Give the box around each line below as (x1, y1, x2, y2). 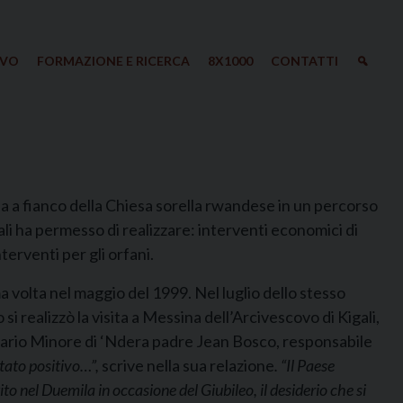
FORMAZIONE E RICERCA (36, 53, 190, 68)
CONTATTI (270, 53, 338, 68)
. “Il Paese (274, 355, 335, 375)
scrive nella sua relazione (102, 355, 274, 375)
